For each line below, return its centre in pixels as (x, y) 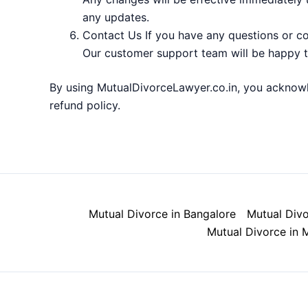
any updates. (116, 18)
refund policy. (85, 106)
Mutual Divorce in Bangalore (162, 214)
